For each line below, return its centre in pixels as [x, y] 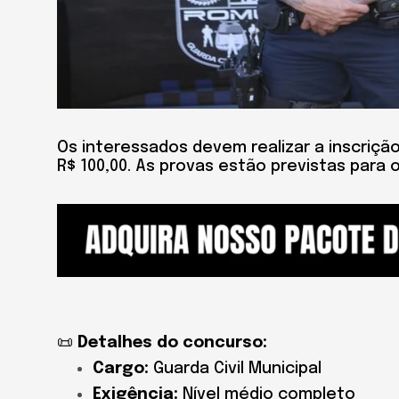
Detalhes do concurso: [172, 343]
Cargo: [121, 369]
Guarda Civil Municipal [235, 369]
